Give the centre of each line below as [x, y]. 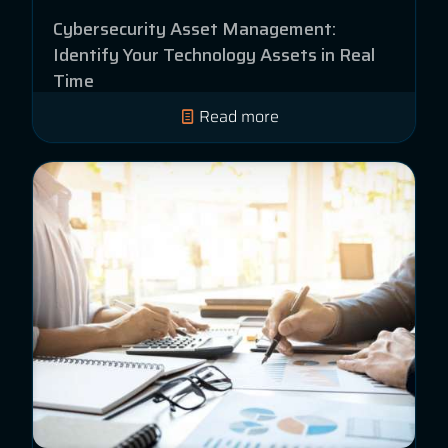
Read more [239, 116]
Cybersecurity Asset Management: [194, 29]
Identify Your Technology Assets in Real [214, 55]
